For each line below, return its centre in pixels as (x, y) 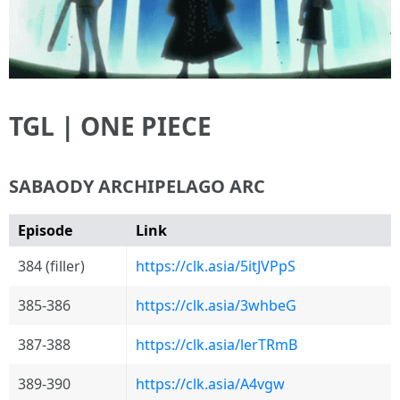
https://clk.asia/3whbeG (216, 306)
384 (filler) (51, 267)
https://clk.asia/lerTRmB (217, 345)
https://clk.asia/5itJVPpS (216, 267)
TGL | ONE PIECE (110, 126)
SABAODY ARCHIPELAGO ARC (137, 187)
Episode (45, 231)
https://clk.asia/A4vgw (210, 384)
